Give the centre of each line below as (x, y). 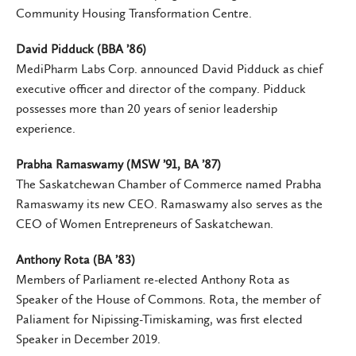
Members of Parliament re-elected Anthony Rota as (153, 279)
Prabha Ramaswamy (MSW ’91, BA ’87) (118, 164)
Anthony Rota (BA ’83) (75, 259)
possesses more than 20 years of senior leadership (147, 108)
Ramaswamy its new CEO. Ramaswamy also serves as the (169, 203)
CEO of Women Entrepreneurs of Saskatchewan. (145, 223)
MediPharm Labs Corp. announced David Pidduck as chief (169, 68)
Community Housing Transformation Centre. (134, 13)
